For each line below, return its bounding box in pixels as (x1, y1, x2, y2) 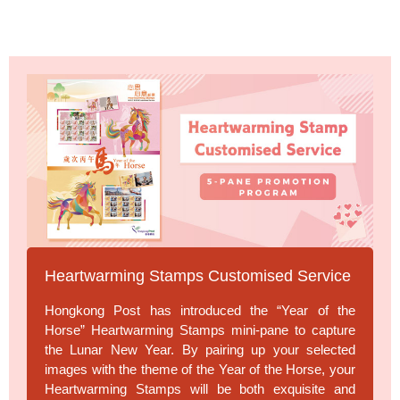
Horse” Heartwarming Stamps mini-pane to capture (45, 321, 355, 337)
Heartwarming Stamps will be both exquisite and (45, 380, 355, 396)
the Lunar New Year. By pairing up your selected (45, 341, 355, 357)
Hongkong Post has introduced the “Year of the (45, 302, 355, 318)
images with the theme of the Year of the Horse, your (45, 361, 355, 377)
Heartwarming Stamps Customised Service (45, 266, 351, 285)
